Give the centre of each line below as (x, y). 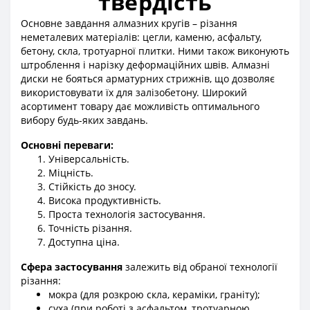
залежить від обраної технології (200, 267)
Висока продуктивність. (105, 201)
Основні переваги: (67, 145)
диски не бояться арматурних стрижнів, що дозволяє (148, 79)
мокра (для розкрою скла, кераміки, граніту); (154, 295)
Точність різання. (90, 228)
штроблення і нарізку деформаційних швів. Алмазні (145, 65)
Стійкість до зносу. (92, 187)
